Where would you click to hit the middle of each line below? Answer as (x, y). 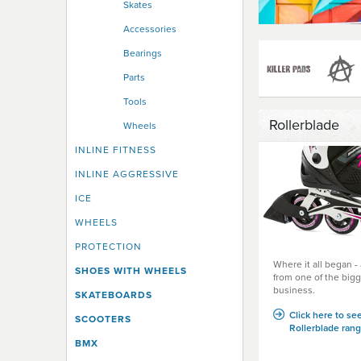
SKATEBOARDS (114, 295)
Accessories (150, 29)
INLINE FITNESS (116, 149)
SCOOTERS (103, 319)
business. (294, 290)
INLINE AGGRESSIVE (127, 174)
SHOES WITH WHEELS (131, 270)
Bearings (143, 53)
